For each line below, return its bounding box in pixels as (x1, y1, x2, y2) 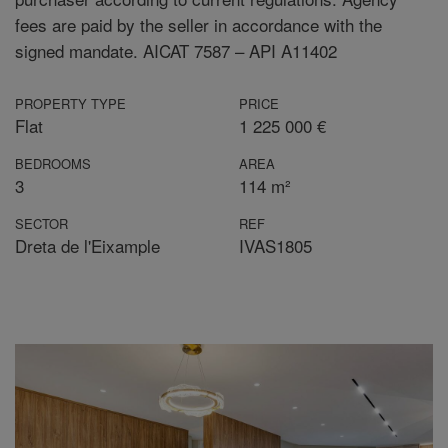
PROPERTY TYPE (15, 94, 126, 113)
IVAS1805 (239, 233, 312, 258)
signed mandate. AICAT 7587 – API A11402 (15, 38, 337, 63)
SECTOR (15, 214, 68, 233)
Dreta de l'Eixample (15, 233, 160, 258)
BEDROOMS (15, 154, 91, 173)
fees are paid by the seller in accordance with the (15, 12, 382, 37)
